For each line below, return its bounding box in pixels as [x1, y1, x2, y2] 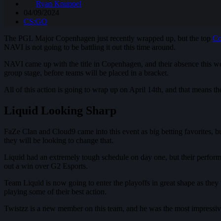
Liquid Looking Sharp [4, 104, 116, 117]
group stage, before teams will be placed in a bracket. [4, 68, 171, 77]
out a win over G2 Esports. [4, 161, 90, 170]
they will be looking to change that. [4, 136, 115, 145]
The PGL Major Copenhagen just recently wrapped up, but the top [4, 34, 213, 42]
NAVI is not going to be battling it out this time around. [4, 42, 178, 51]
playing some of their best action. [4, 187, 109, 196]
